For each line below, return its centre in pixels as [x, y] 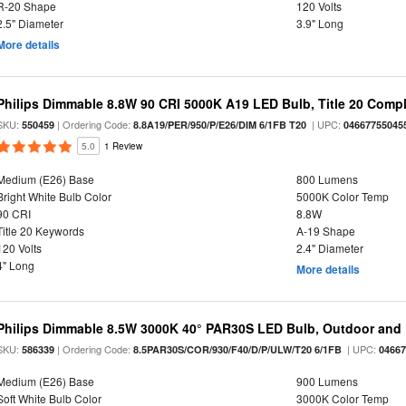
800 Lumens [327, 179]
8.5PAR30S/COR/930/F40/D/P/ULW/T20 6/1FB [238, 349]
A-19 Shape [325, 231]
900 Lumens [327, 381]
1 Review [124, 146]
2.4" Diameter [329, 248]
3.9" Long [319, 23]
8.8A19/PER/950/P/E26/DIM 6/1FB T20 [220, 125]
